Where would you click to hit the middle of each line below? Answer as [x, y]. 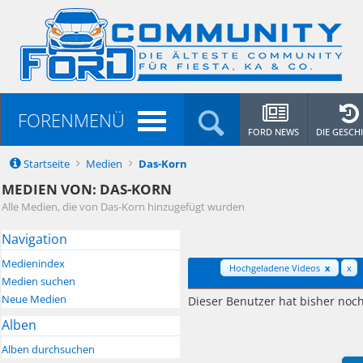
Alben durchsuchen [48, 349]
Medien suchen [38, 281]
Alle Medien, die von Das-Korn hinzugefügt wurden [123, 206]
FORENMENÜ [71, 120]
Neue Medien [34, 299]
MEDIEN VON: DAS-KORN [87, 189]
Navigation [34, 239]
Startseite [45, 164]
